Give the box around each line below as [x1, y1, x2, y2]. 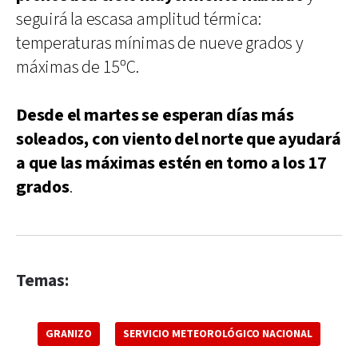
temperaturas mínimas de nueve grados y [16, 31, 304, 55]
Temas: [16, 269, 69, 292]
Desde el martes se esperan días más [16, 103, 294, 127]
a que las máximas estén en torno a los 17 [16, 151, 327, 175]
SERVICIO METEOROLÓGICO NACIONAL [123, 326, 312, 341]
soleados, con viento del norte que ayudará [16, 127, 341, 151]
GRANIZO [46, 326, 92, 341]
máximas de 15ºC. [16, 55, 139, 79]
